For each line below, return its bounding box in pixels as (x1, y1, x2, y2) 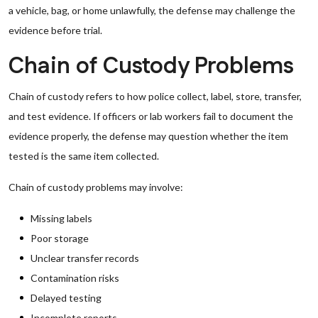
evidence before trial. (9, 24, 102, 36)
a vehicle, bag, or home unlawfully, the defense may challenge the (9, 4, 295, 16)
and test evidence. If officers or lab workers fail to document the (9, 110, 293, 122)
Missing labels (31, 212, 92, 224)
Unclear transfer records (31, 252, 139, 264)
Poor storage (31, 232, 89, 244)
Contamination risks (31, 272, 119, 284)
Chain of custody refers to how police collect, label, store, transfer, (9, 90, 302, 102)
